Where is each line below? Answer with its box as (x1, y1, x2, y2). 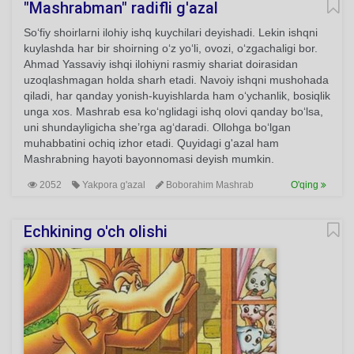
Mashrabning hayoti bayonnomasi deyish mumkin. (24, 153, 274, 165)
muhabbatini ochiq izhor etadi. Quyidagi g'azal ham (24, 137, 279, 149)
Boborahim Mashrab (164, 179, 254, 190)
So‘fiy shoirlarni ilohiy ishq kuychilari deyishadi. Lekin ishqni (24, 26, 318, 39)
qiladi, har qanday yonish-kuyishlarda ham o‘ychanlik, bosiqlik (24, 89, 330, 102)
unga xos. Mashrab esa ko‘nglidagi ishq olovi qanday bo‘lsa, (24, 105, 323, 118)
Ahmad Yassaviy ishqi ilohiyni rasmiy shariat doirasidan (24, 58, 298, 70)
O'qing (291, 179, 321, 190)
